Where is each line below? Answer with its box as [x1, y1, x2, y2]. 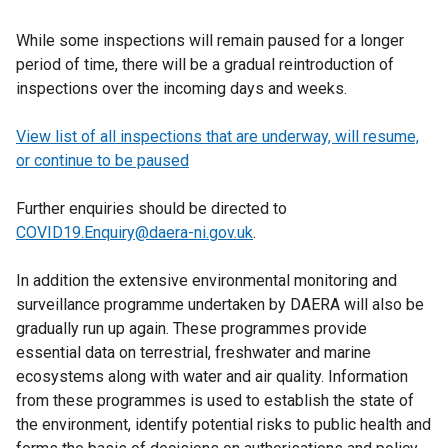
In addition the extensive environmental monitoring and [16, 271, 397, 290]
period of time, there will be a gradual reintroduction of [16, 55, 394, 74]
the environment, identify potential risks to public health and [16, 415, 431, 434]
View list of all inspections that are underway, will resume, [16, 127, 419, 146]
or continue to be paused [16, 151, 189, 170]
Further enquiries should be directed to [16, 199, 287, 218]
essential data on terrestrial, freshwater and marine [16, 343, 371, 362]
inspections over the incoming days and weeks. [16, 79, 347, 98]
